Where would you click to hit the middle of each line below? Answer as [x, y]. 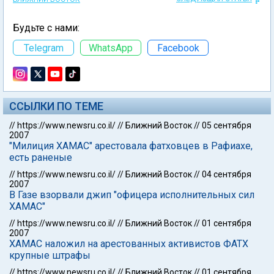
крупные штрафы [50, 255]
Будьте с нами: [46, 28]
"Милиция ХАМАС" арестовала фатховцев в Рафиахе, [131, 146]
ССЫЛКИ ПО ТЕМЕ [56, 106]
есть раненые [41, 157]
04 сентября [227, 174]
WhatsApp [111, 48]
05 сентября [227, 125]
